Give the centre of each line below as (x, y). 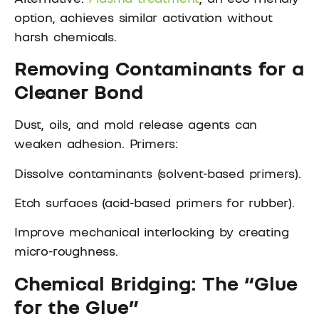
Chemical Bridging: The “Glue (156, 283)
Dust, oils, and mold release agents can (136, 124)
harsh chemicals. (66, 36)
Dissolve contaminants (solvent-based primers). (158, 173)
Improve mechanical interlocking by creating (152, 232)
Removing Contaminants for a (159, 68)
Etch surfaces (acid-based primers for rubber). (155, 202)
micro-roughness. (66, 251)
